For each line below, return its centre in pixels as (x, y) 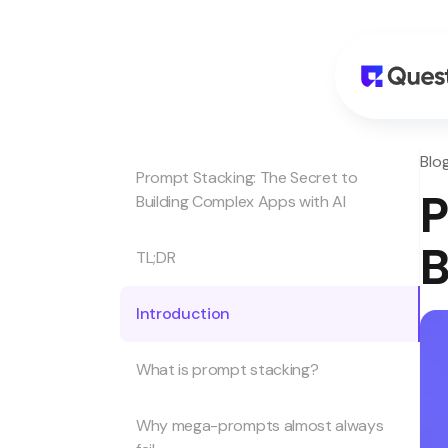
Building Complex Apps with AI (241, 201)
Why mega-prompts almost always (260, 425)
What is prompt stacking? (227, 369)
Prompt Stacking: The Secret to (247, 177)
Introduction (183, 313)
